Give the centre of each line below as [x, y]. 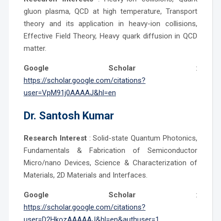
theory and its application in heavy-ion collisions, [110, 23]
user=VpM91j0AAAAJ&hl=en [70, 92]
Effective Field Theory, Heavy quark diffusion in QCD [110, 36]
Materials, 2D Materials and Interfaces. [85, 175]
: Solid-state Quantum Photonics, [142, 138]
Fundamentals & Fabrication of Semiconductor [110, 150]
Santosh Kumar [76, 115]
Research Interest [55, 138]
